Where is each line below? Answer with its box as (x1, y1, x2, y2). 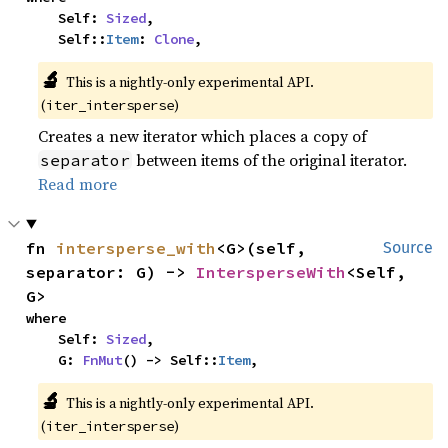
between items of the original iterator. (132, 148, 408, 171)
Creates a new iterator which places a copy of (38, 124, 368, 147)
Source (383, 237, 433, 257)
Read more (38, 172, 118, 195)
